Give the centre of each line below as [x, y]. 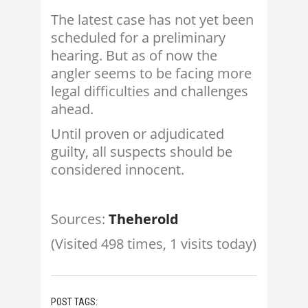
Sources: [80, 219]
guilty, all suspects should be [142, 152]
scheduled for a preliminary [138, 38]
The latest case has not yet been [152, 20]
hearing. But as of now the [134, 56]
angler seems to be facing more [151, 74]
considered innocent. [118, 170]
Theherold [144, 219]
